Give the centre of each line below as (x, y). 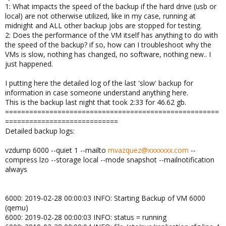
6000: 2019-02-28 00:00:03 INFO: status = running (86, 217)
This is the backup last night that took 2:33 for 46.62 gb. (96, 102)
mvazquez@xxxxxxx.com (148, 150)
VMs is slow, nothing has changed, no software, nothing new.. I (108, 54)
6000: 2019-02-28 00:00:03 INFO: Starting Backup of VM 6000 (105, 198)
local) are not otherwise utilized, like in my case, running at (100, 16)
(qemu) (17, 207)
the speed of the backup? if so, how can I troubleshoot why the (108, 44)
